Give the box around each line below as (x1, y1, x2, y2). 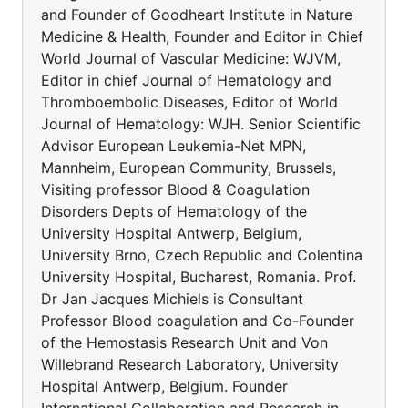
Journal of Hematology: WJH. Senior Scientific (41, 115, 361, 133)
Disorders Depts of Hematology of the (41, 202, 307, 220)
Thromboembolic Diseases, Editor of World (41, 93, 338, 111)
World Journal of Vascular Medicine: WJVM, (41, 49, 341, 67)
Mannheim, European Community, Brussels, (41, 158, 336, 177)
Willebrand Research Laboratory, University (41, 355, 339, 373)
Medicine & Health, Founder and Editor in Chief (41, 27, 363, 46)
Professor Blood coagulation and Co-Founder (41, 311, 354, 330)
